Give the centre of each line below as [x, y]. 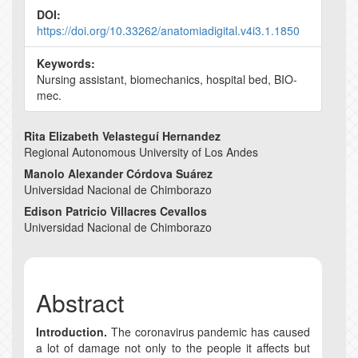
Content [66, 193]
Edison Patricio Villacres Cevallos [115, 211]
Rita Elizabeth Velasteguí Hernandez [122, 135]
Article [57, 166]
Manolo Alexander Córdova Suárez [118, 173]
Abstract [80, 302]
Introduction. [72, 331]
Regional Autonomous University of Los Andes [141, 151]
